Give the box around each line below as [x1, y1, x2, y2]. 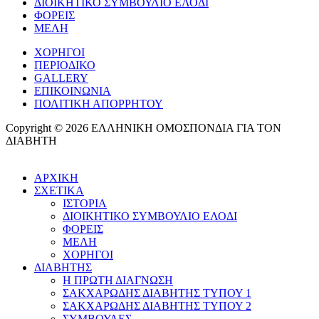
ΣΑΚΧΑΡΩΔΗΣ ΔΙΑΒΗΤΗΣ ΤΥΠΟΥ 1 [63, 286, 251, 299]
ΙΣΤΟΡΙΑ [63, 197, 107, 209]
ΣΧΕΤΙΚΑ [34, 184, 84, 197]
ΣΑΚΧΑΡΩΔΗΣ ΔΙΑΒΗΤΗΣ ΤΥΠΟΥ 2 [63, 299, 251, 312]
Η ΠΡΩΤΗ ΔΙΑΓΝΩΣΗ [63, 273, 173, 286]
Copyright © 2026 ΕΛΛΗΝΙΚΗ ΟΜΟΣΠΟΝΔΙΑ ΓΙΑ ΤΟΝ [6, 121, 281, 134]
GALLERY [34, 71, 88, 84]
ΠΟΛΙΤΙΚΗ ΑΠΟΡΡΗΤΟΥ [34, 97, 163, 110]
